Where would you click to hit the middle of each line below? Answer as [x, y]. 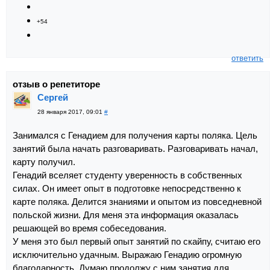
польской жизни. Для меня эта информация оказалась [126, 215]
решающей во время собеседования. [89, 228]
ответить [247, 58]
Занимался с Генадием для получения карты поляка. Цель [135, 135]
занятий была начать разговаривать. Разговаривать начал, [135, 148]
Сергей [53, 97]
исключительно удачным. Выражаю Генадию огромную [127, 254]
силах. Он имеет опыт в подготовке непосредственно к [127, 188]
